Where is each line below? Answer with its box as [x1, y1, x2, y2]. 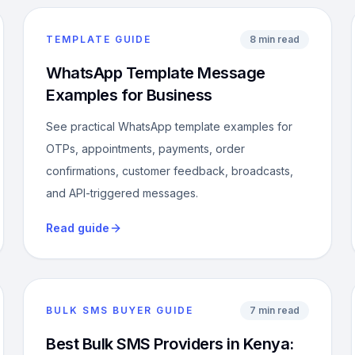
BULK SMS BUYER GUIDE [46, 304, 193, 316]
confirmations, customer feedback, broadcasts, [46, 164, 294, 177]
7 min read [249, 304, 300, 316]
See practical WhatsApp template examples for [46, 120, 293, 133]
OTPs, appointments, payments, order [46, 142, 246, 155]
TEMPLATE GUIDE [46, 33, 152, 45]
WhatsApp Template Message [46, 63, 265, 82]
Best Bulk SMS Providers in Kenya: [46, 334, 294, 353]
